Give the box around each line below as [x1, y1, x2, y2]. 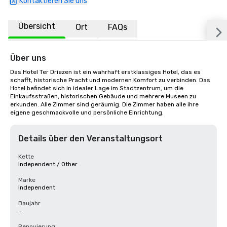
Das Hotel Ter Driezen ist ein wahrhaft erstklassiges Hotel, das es [10, 68, 201, 75]
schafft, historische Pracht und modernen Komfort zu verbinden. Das [10, 77, 210, 84]
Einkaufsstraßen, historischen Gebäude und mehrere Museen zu [10, 93, 196, 100]
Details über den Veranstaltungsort [18, 134, 163, 143]
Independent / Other [18, 161, 78, 168]
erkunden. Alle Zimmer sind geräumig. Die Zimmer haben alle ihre [10, 101, 199, 108]
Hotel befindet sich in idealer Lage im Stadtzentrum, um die [10, 85, 183, 92]
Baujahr [18, 200, 41, 207]
